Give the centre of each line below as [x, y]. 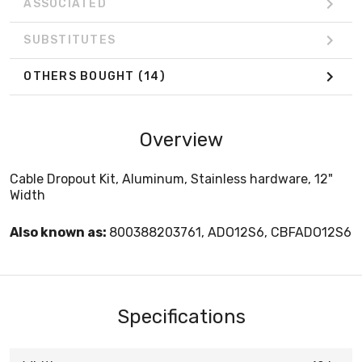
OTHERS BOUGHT [81, 77]
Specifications [181, 316]
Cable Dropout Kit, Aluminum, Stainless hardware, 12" [171, 179]
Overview [181, 139]
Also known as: [59, 232]
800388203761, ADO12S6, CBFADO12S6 [230, 232]
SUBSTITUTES [69, 40]
